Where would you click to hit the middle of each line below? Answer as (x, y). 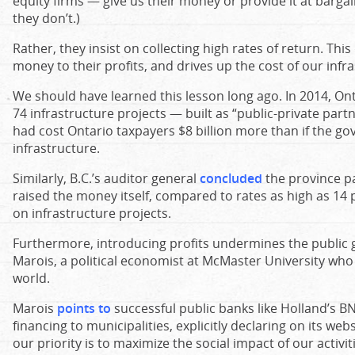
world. (31, 278)
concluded (231, 178)
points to (84, 308)
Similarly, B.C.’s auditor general (106, 178)
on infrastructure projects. (92, 213)
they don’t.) (46, 18)
